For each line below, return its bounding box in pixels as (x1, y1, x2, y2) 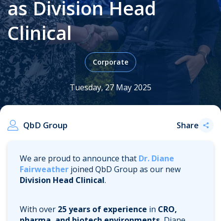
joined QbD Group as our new (69, 163, 181, 175)
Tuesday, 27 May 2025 (70, 82, 151, 93)
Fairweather (20, 163, 69, 175)
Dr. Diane (139, 152, 174, 164)
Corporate (93, 57, 128, 67)
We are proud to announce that (20, 152, 139, 164)
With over (20, 203, 58, 215)
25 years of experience (58, 203, 147, 215)
